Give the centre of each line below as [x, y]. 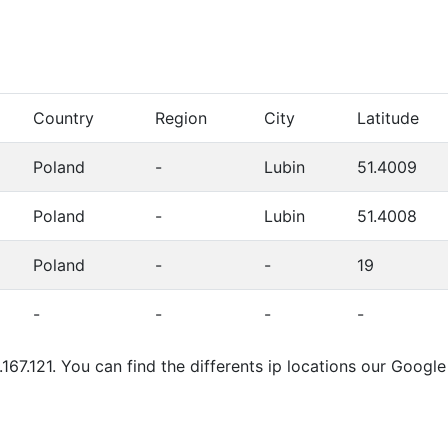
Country [63, 118]
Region [181, 118]
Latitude [388, 118]
